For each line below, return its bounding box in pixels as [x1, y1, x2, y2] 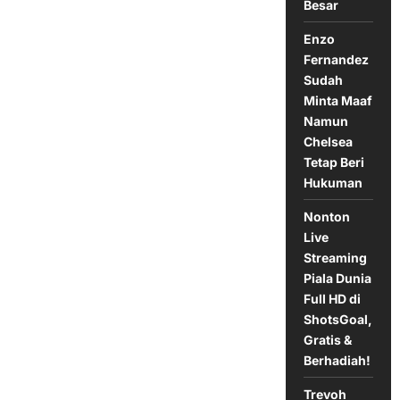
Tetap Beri [303, 154, 364, 170]
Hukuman [303, 174, 362, 190]
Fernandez [303, 51, 369, 67]
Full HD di [303, 290, 361, 306]
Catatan [106, 12, 154, 29]
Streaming [303, 249, 367, 265]
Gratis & [303, 331, 352, 347]
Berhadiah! [303, 352, 371, 368]
